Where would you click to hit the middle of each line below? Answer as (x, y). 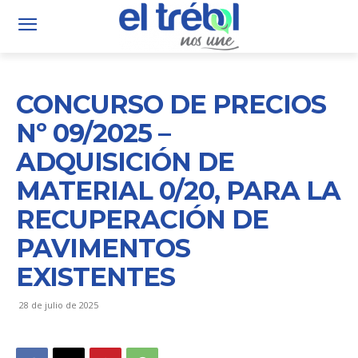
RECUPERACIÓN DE (142, 219)
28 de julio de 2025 (59, 304)
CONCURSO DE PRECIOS (171, 104)
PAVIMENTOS (103, 248)
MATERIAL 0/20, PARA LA (178, 190)
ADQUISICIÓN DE (125, 161)
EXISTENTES (95, 276)
